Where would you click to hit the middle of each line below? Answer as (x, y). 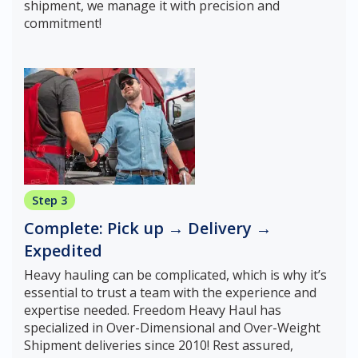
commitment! (63, 24)
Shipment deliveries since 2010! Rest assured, (159, 346)
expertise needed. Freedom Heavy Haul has (153, 310)
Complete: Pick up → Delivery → (148, 229)
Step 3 (50, 201)
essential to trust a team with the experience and (170, 293)
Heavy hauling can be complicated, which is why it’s (175, 275)
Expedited (63, 251)
